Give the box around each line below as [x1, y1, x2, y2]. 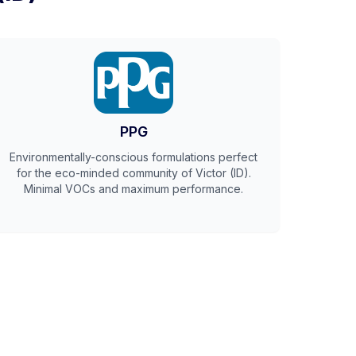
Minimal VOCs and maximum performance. [24, 182, 243, 195]
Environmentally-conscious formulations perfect [10, 150, 257, 164]
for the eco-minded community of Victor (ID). [16, 166, 251, 180]
